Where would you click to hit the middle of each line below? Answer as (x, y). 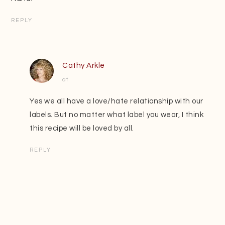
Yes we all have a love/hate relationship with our (117, 101)
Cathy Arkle (84, 65)
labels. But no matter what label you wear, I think (117, 115)
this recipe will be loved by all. (82, 128)
